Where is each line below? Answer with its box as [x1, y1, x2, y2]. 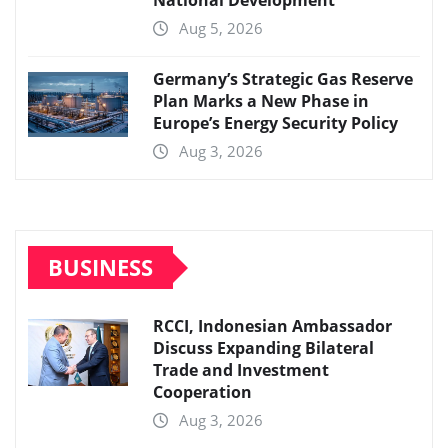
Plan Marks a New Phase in [153, 90, 369, 113]
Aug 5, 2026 [179, 18, 263, 39]
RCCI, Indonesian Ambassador [153, 315, 392, 338]
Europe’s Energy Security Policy [153, 112, 398, 135]
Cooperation [153, 381, 252, 404]
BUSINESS [48, 252, 153, 283]
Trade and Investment [153, 359, 329, 382]
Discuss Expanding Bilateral [153, 337, 374, 360]
